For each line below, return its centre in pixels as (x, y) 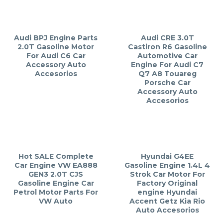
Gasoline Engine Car (56, 183)
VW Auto (56, 201)
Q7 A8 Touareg (167, 74)
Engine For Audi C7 (167, 65)
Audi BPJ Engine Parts (56, 38)
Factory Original (167, 183)
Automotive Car (167, 56)
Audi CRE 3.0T (167, 38)
